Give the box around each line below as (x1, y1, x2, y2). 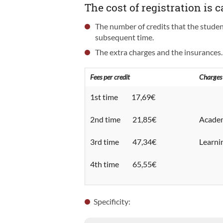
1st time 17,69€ (90, 92, 156, 102)
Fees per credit (90, 72, 130, 81)
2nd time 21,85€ (90, 114, 157, 124)
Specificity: (94, 196, 131, 206)
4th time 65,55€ (90, 159, 157, 169)
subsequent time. (95, 32, 154, 42)
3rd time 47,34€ (90, 136, 157, 146)
